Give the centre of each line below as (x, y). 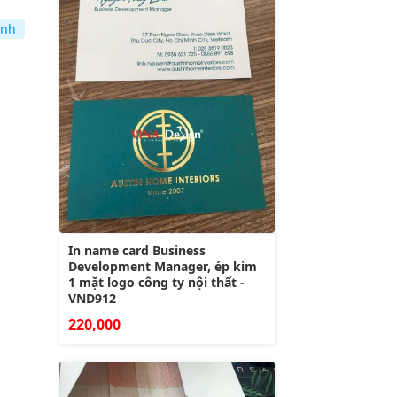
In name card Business (137, 251)
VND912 (92, 299)
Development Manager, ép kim (163, 267)
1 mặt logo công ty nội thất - (156, 283)
